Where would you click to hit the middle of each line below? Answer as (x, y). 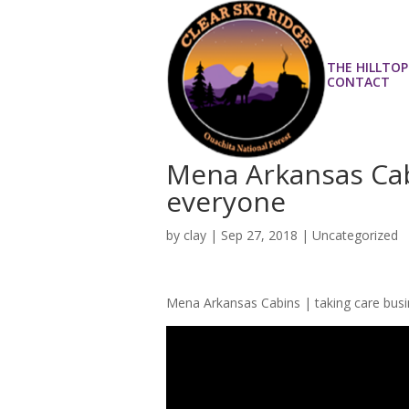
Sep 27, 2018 (259, 235)
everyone (226, 201)
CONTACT (359, 81)
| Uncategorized (348, 235)
